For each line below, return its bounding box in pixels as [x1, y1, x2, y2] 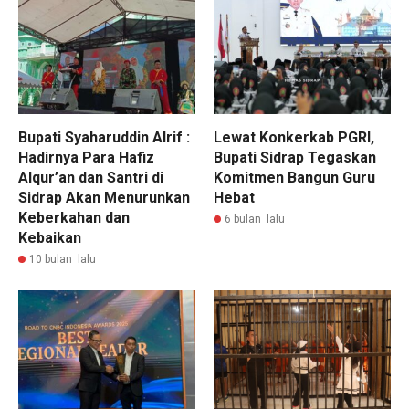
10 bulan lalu [29, 253, 96, 267]
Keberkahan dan [18, 209, 130, 227]
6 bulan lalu [225, 213, 285, 226]
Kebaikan [18, 229, 81, 247]
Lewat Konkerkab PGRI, [214, 129, 374, 147]
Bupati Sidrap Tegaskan [214, 149, 376, 167]
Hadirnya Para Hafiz [18, 149, 154, 167]
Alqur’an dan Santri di [18, 169, 163, 187]
